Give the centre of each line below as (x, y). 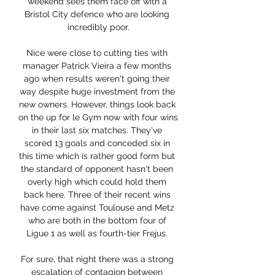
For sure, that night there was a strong (97, 259)
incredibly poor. (98, 27)
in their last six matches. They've (97, 130)
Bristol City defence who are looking (97, 14)
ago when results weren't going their (97, 79)
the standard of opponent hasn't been (97, 169)
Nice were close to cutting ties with (97, 53)
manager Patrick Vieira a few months (97, 66)
